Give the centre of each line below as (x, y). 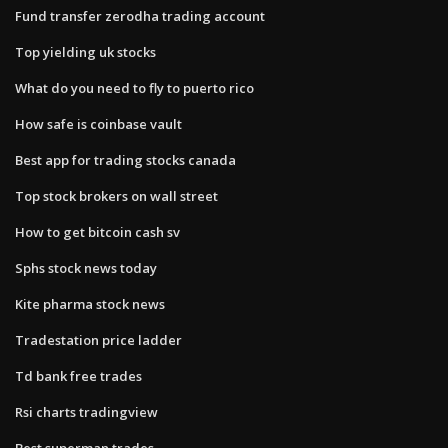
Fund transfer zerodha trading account (140, 15)
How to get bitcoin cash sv (97, 231)
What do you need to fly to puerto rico (134, 87)
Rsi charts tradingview (86, 411)
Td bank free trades (78, 375)
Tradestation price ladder (98, 339)
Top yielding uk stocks (85, 51)
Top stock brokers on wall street (116, 195)
